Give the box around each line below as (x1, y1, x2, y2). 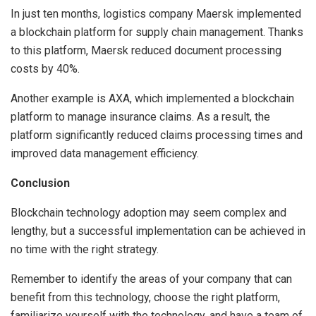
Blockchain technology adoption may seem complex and (11, 206, 286, 220)
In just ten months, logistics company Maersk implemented (11, 7, 301, 21)
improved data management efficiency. (11, 147, 199, 161)
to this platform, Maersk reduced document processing (11, 44, 281, 58)
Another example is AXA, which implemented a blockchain (11, 92, 294, 106)
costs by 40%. (11, 62, 80, 76)
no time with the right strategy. (11, 243, 159, 257)
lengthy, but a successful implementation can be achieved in (11, 224, 305, 238)
